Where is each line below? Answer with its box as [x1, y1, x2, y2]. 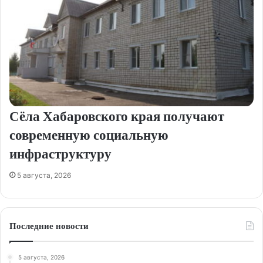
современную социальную [9, 125, 168, 144]
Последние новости [9, 219, 89, 232]
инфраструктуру [9, 144, 112, 163]
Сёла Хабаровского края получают [9, 106, 224, 126]
